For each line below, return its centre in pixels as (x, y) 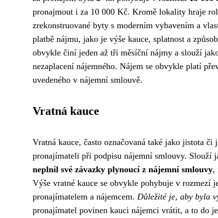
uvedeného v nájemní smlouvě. (88, 80)
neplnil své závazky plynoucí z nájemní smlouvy (123, 169)
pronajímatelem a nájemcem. (85, 197)
